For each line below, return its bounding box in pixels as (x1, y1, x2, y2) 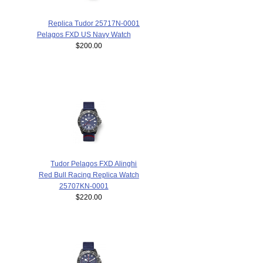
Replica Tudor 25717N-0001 (48, 19, 140, 28)
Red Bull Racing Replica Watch (38, 170, 139, 178)
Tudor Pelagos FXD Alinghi (50, 159, 137, 167)
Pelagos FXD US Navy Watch (36, 31, 131, 39)
